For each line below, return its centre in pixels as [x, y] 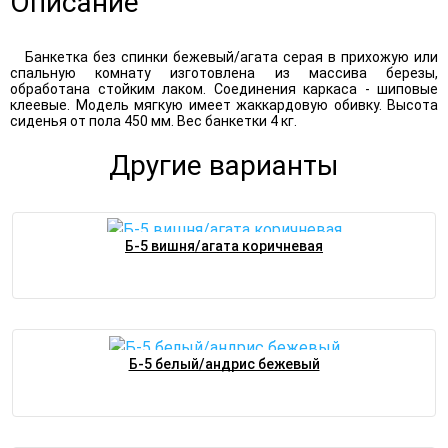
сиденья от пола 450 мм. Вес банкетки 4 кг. [153, 120]
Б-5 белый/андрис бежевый [224, 364]
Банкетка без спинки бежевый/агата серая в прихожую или [231, 56]
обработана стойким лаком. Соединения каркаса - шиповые [224, 88]
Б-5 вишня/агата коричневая [224, 246]
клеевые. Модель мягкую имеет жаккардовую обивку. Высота [224, 104]
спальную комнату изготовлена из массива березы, [224, 72]
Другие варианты [224, 165]
